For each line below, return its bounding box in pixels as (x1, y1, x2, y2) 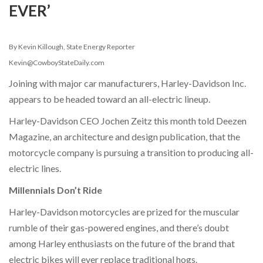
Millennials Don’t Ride (9, 184, 102, 195)
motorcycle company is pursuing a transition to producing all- (9, 146, 254, 158)
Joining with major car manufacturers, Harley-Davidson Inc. (9, 77, 246, 89)
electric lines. (9, 162, 63, 174)
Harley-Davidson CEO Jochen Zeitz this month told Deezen (9, 114, 247, 126)
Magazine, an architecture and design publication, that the (9, 130, 240, 142)
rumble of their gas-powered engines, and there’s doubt (9, 221, 229, 233)
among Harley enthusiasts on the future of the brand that (9, 237, 235, 249)
